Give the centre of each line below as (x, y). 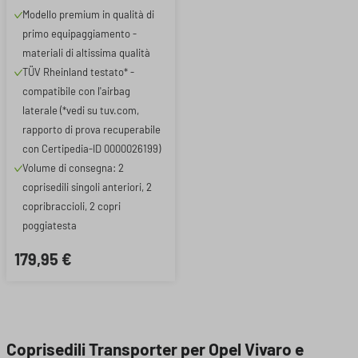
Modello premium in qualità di (88, 14)
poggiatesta (50, 225)
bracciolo (41, 20)
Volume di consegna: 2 (73, 168)
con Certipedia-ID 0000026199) (91, 149)
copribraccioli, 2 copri (72, 206)
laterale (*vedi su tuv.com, (81, 110)
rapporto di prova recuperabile (91, 129)
